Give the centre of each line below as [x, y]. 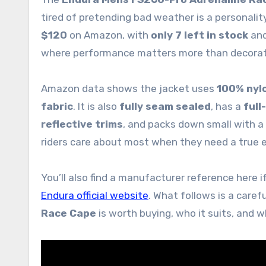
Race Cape [69, 213]
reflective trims [82, 124]
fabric [57, 106]
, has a [227, 106]
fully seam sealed [165, 106]
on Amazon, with [109, 35]
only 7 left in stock [199, 35]
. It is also [96, 106]
